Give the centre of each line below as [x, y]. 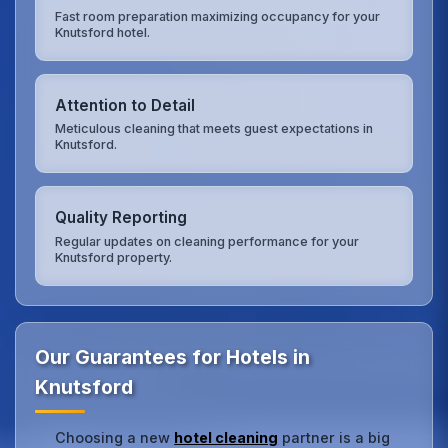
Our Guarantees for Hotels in [173, 357]
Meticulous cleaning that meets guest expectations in [214, 129]
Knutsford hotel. [103, 32]
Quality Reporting [121, 218]
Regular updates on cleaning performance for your [207, 241]
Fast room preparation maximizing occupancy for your [218, 16]
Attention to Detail [125, 106]
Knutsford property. [114, 257]
